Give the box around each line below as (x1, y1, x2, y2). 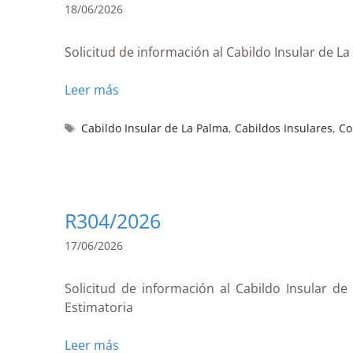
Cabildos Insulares (235, 120, 333, 136)
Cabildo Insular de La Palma (81, 120, 229, 136)
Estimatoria (65, 298, 133, 316)
